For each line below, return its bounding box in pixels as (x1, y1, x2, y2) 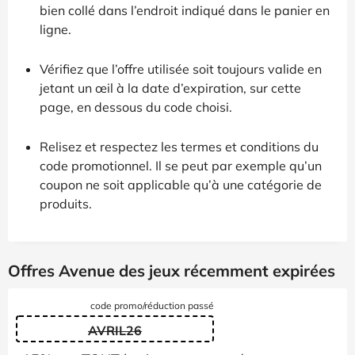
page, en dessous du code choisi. (40, 98, 232, 115)
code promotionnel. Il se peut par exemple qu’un (40, 157, 322, 174)
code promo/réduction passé (90, 299, 214, 311)
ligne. (40, 21, 71, 37)
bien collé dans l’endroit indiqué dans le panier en (40, 2, 330, 18)
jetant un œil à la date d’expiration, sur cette (40, 79, 301, 96)
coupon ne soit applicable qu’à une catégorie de (40, 176, 322, 193)
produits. (40, 195, 92, 212)
